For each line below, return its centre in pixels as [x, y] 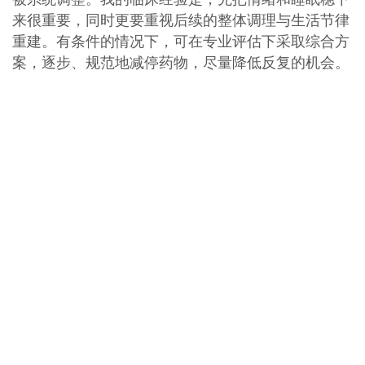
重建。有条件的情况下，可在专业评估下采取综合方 [180, 41]
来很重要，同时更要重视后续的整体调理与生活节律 [180, 20]
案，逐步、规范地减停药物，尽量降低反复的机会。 [180, 62]
